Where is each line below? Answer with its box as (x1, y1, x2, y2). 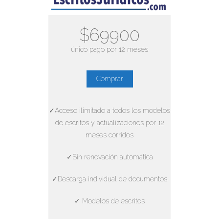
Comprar (96, 75, 123, 83)
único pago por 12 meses (71, 45, 148, 54)
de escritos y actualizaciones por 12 (55, 119, 164, 127)
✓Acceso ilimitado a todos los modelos (49, 107, 170, 115)
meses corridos (86, 131, 133, 139)
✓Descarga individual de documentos (52, 175, 167, 183)
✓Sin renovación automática (66, 153, 153, 161)
